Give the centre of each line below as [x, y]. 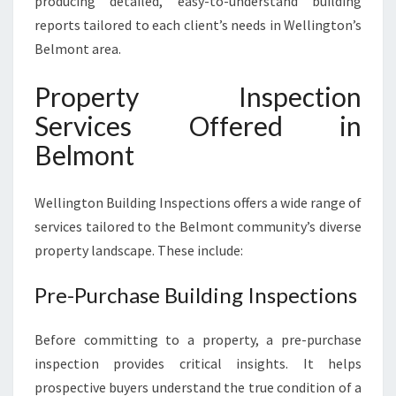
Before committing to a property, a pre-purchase [198, 339]
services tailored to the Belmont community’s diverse [198, 226]
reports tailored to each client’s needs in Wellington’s [198, 25]
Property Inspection [198, 96]
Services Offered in [198, 126]
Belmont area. [78, 49]
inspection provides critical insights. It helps [198, 363]
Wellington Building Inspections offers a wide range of [198, 202]
